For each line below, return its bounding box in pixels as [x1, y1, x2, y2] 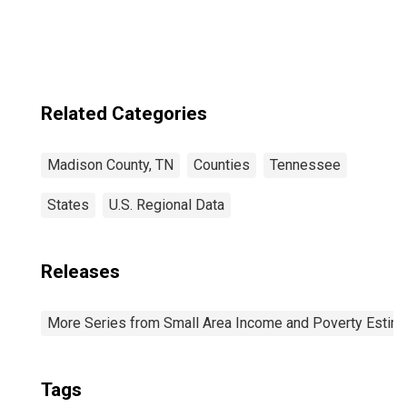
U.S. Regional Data [109, 196, 224, 213]
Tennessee [270, 156, 341, 174]
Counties [194, 156, 250, 174]
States [47, 196, 89, 213]
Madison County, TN [47, 156, 174, 174]
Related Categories [41, 103, 207, 124]
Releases [41, 261, 120, 283]
